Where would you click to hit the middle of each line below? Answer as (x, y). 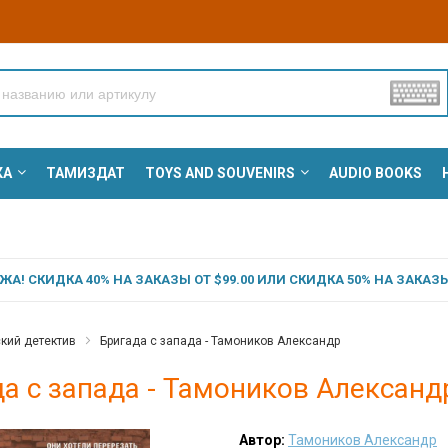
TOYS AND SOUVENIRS (219, 173)
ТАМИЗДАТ (85, 173)
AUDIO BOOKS (375, 173)
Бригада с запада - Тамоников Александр (219, 341)
